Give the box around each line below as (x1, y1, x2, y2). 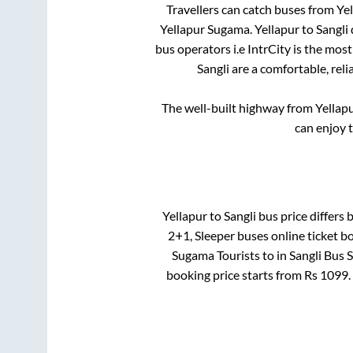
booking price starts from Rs (166, 267, 320, 283)
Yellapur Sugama (159, 20, 250, 36)
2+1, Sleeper (167, 228, 235, 243)
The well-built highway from (161, 99, 315, 115)
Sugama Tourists (171, 247, 260, 263)
